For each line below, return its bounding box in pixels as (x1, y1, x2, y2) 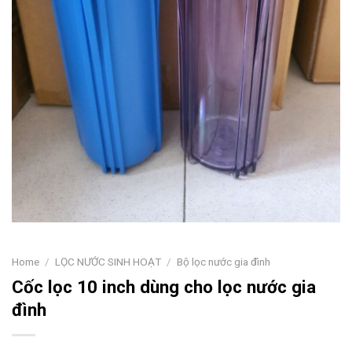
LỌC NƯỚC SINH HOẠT (55, 255, 162, 269)
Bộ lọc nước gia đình (177, 255, 271, 269)
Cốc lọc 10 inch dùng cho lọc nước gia (12, 277, 316, 298)
